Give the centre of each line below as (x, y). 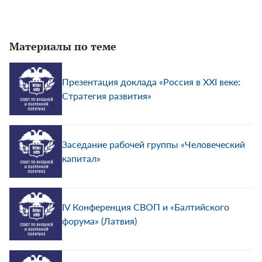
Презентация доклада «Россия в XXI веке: (151, 82)
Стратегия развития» (107, 96)
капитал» (81, 158)
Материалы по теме (63, 46)
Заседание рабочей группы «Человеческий (154, 144)
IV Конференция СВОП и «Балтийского (146, 207)
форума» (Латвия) (99, 221)
